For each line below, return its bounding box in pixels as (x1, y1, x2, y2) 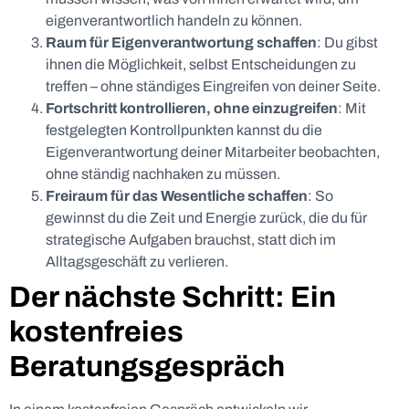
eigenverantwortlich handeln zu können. (46, 13, 302, 29)
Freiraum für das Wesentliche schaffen (46, 188, 308, 204)
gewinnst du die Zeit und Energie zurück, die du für (46, 210, 367, 226)
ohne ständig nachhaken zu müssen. (46, 166, 280, 183)
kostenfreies (9, 316, 184, 349)
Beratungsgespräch (9, 351, 285, 383)
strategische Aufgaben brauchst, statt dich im (46, 232, 336, 248)
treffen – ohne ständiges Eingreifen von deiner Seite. (46, 79, 381, 95)
